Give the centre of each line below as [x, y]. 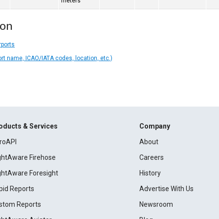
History [150, 173]
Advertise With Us [166, 189]
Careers [151, 157]
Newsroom [156, 204]
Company [154, 126]
